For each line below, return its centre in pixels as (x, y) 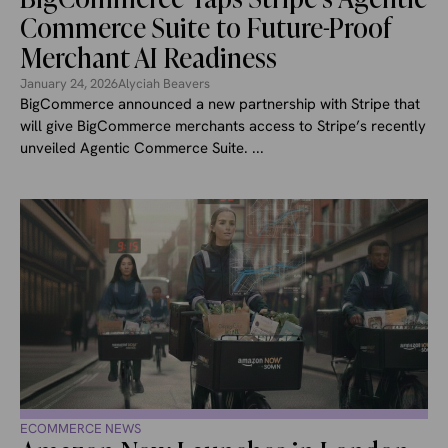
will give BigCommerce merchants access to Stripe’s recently (223, 125)
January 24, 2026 (69, 83)
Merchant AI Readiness (148, 58)
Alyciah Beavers (164, 83)
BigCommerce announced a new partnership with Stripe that (220, 103)
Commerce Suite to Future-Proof (206, 28)
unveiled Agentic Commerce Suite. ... (142, 147)
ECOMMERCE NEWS (80, 428)
